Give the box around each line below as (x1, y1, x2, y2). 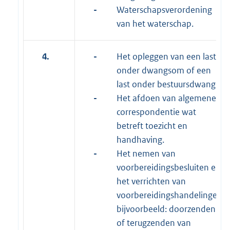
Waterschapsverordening (117, 4, 212, 15)
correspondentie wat (117, 106, 196, 118)
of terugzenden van (117, 217, 191, 228)
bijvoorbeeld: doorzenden (117, 203, 216, 215)
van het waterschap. (117, 17, 194, 29)
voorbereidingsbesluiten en (117, 161, 221, 173)
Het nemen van (117, 147, 176, 159)
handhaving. (117, 133, 164, 145)
